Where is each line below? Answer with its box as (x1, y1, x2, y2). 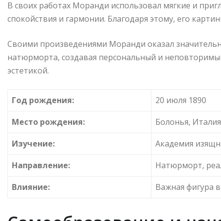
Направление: (12, 160, 70, 171)
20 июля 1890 (155, 95, 206, 106)
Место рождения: (12, 116, 85, 128)
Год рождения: (12, 95, 74, 106)
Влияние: (12, 182, 50, 193)
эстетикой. (7, 65, 49, 76)
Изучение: (12, 138, 55, 149)
